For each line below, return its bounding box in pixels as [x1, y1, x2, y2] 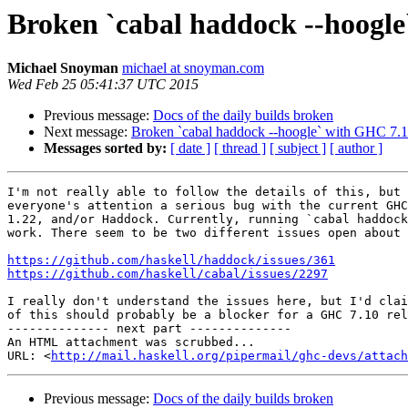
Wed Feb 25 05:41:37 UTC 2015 [7, 76, 199, 93]
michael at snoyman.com [122, 60, 264, 76]
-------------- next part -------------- [7, 321, 291, 336]
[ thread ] [214, 140, 266, 157]
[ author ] [330, 140, 382, 157]
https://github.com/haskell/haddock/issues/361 [7, 253, 335, 268]
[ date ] [170, 140, 210, 157]
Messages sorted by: [44, 140, 167, 157]
